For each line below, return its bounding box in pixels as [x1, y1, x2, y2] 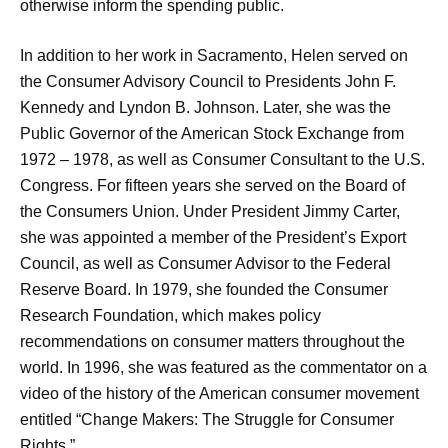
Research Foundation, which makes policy [20, 307, 321, 324]
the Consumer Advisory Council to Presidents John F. [20, 73, 396, 90]
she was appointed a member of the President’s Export [20, 229, 406, 246]
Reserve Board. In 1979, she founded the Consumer [20, 281, 388, 298]
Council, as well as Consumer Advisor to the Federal [20, 255, 391, 272]
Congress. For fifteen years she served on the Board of [20, 177, 405, 194]
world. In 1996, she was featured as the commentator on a [20, 359, 427, 376]
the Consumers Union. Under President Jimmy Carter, [20, 203, 400, 220]
